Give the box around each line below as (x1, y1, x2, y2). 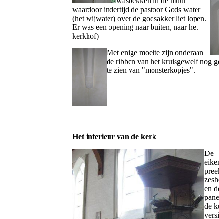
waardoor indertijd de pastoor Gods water (72, 5, 200, 14)
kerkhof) (72, 32, 99, 40)
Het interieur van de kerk (72, 132, 156, 141)
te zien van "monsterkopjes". (107, 66, 195, 74)
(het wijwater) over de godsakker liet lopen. (72, 14, 206, 22)
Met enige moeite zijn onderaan (107, 48, 203, 57)
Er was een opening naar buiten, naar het (72, 23, 198, 31)
